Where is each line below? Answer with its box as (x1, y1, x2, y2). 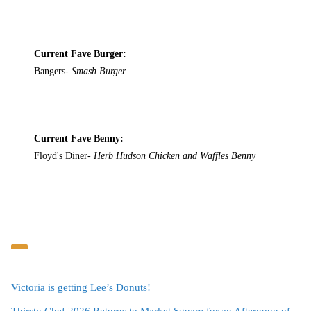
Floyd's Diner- (34, 151, 94, 162)
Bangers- (34, 66, 72, 77)
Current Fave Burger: (34, 49, 127, 60)
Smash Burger (72, 66, 126, 77)
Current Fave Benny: (34, 133, 124, 144)
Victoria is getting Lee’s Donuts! (11, 282, 151, 294)
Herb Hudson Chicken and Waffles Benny (94, 151, 256, 162)
